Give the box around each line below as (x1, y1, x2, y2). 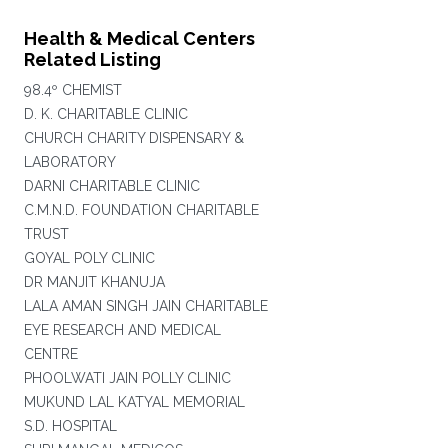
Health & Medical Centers (23, 28, 255, 49)
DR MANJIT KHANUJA (23, 274, 165, 290)
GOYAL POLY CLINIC (23, 250, 155, 266)
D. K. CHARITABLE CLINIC (23, 106, 188, 122)
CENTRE (23, 346, 78, 362)
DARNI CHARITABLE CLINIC (23, 178, 200, 194)
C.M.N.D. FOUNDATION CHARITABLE (23, 202, 259, 218)
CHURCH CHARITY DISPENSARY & (23, 130, 244, 146)
